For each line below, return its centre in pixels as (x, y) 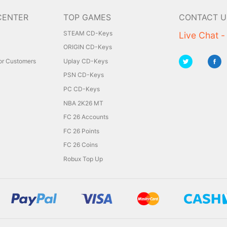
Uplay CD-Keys (86, 61)
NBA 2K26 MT (83, 103)
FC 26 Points (81, 131)
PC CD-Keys (82, 89)
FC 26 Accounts (86, 117)
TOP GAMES (87, 17)
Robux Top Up (83, 159)
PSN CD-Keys (84, 75)
